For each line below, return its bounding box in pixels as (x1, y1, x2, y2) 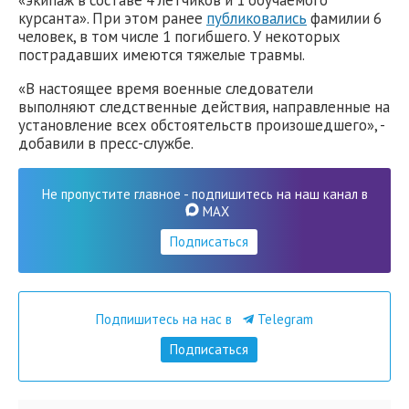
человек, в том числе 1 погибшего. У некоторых (18, 26, 341, 47)
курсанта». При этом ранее (18, 8, 206, 29)
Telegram (254, 309, 313, 328)
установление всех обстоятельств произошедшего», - (18, 114, 384, 135)
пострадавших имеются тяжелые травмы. (18, 45, 305, 66)
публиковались (206, 8, 307, 29)
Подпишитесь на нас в (96, 309, 236, 328)
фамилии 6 (307, 8, 382, 29)
